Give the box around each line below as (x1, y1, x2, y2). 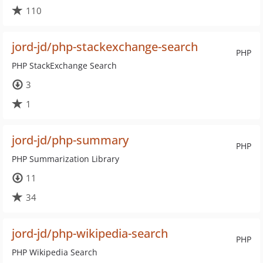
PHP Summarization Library (12, 153, 119, 164)
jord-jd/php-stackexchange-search (12, 39, 198, 55)
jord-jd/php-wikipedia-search (12, 225, 168, 241)
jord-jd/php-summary (12, 132, 129, 148)
